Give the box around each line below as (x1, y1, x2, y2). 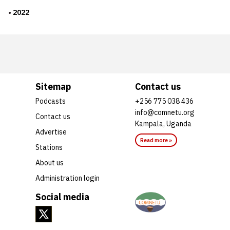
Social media (35, 190, 89, 203)
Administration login (35, 173, 100, 183)
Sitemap (35, 80, 71, 92)
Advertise (35, 127, 67, 137)
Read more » (140, 136, 172, 144)
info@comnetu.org (135, 107, 195, 117)
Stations (35, 142, 63, 152)
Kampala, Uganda (135, 119, 191, 128)
